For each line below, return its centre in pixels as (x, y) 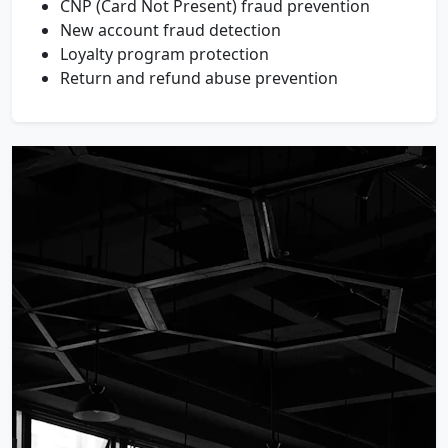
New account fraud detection (170, 30)
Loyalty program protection (164, 54)
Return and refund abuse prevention (199, 78)
